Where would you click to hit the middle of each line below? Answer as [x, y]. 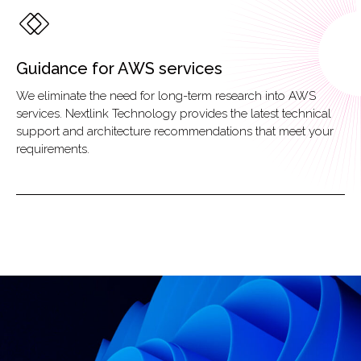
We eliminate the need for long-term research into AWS [166, 96]
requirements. [53, 149]
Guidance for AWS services [119, 68]
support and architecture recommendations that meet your [175, 131]
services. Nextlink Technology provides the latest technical [174, 114]
